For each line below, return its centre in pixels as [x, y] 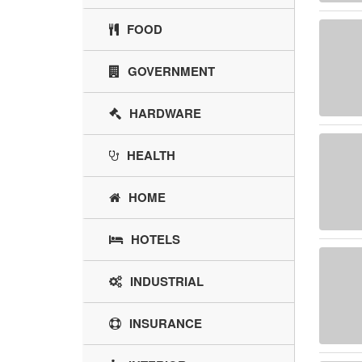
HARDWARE [165, 114]
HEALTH [151, 156]
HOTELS [156, 240]
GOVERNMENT [171, 72]
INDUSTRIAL [167, 282]
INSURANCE [166, 324]
